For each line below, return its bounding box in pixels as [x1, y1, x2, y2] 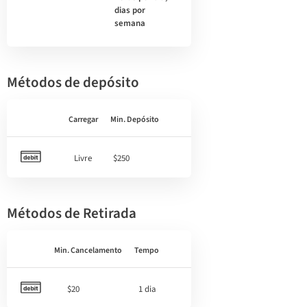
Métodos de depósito [7, 72, 139, 93]
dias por [114, 4, 146, 16]
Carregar [69, 114, 98, 125]
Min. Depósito [110, 114, 159, 125]
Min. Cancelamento [54, 245, 122, 256]
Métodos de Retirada [7, 203, 136, 223]
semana [114, 17, 146, 29]
